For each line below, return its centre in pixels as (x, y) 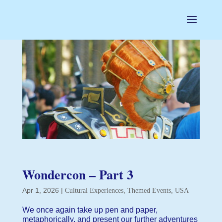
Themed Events (149, 190)
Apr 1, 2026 (40, 190)
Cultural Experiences (94, 190)
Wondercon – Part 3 (78, 174)
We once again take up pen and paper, (90, 210)
